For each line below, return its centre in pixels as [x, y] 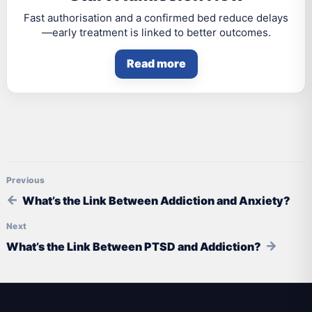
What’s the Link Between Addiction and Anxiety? [156, 200]
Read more [156, 64]
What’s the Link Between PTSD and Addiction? [134, 246]
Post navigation [60, 181]
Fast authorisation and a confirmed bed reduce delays [156, 17]
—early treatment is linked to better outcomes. [156, 32]
